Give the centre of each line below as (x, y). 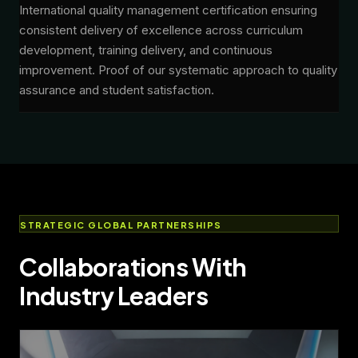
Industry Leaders (113, 296)
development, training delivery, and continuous (146, 50)
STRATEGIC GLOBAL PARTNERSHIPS (121, 225)
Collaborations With (133, 267)
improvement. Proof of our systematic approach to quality (178, 70)
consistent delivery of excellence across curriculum (161, 30)
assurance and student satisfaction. (117, 90)
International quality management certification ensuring (168, 10)
